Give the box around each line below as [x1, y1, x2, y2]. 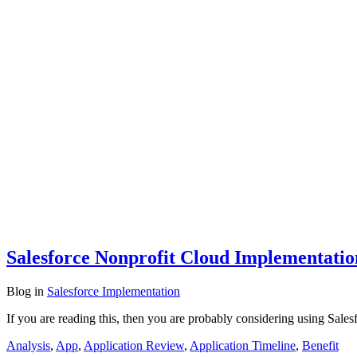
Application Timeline [190, 338, 296, 352]
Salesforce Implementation [47, 284, 180, 298]
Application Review [84, 338, 184, 352]
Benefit [302, 338, 339, 352]
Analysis [6, 338, 50, 352]
